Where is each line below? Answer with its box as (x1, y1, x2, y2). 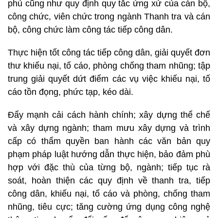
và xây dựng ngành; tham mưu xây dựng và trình (8, 123, 210, 133)
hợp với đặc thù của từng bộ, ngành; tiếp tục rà (8, 163, 210, 173)
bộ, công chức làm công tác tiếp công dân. (8, 25, 173, 35)
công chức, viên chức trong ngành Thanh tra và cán (8, 12, 210, 22)
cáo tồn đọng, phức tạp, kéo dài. (8, 87, 133, 97)
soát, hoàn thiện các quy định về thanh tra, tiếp (8, 176, 210, 186)
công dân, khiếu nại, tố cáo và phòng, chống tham (8, 189, 210, 199)
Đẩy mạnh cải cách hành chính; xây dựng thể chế (8, 110, 210, 120)
